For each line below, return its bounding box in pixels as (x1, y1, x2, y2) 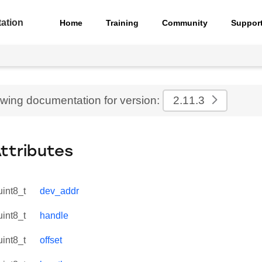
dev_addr (40, 186, 79, 196)
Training (106, 18, 139, 27)
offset (40, 235, 62, 245)
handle (40, 211, 68, 220)
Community (162, 18, 208, 27)
